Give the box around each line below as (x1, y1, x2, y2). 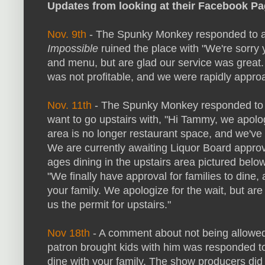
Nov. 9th (47, 28, 86, 41)
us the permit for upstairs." (47, 199, 171, 211)
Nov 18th (47, 227, 90, 240)
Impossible (47, 43, 98, 55)
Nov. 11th (47, 99, 95, 112)
